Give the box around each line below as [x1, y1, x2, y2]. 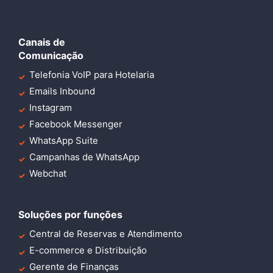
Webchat [29, 168, 66, 180]
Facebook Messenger [29, 118, 122, 130]
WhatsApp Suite [29, 135, 98, 147]
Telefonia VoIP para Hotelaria [29, 69, 154, 81]
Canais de [18, 36, 65, 49]
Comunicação [18, 49, 83, 62]
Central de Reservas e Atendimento [29, 228, 182, 240]
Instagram [29, 102, 72, 114]
